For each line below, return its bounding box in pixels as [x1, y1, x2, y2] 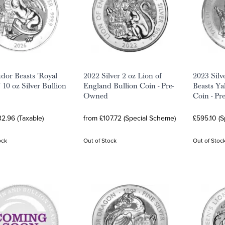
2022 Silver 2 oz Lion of [83, 71, 162, 81]
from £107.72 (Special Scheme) [83, 113, 176, 123]
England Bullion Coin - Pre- [83, 81, 174, 91]
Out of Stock [83, 136, 117, 145]
